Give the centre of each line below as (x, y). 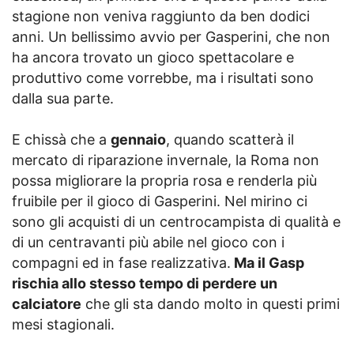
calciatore (47, 304)
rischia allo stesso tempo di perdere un (145, 284)
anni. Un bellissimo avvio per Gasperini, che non (171, 37)
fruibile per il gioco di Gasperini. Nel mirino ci (160, 201)
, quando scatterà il (230, 140)
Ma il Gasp (267, 263)
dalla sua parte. (63, 99)
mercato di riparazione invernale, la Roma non (166, 160)
